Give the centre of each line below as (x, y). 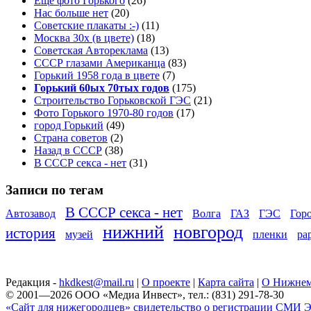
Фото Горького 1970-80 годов (104, 113)
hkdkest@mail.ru (96, 283)
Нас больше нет (71, 13)
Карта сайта (226, 283)
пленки (270, 235)
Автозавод (31, 214)
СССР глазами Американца (100, 63)
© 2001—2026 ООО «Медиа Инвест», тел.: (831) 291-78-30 (145, 295)
